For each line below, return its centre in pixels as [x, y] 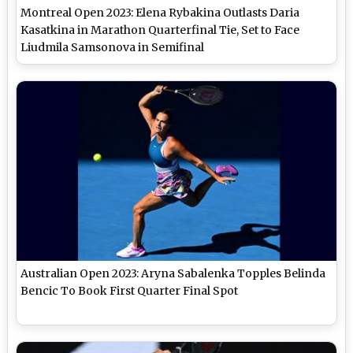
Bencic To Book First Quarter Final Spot [130, 291]
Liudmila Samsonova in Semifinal [113, 48]
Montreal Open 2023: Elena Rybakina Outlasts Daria [160, 13]
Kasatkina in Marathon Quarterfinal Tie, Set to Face [160, 30]
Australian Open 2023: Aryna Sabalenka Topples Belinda [173, 274]
